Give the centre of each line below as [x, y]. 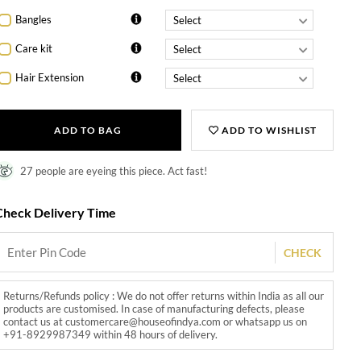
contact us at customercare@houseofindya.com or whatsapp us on [156, 321]
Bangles [34, 20]
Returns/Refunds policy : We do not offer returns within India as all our [164, 295]
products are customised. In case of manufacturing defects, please [154, 308]
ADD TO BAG [87, 130]
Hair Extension [50, 78]
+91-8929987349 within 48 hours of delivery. [111, 334]
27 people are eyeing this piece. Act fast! [114, 170]
